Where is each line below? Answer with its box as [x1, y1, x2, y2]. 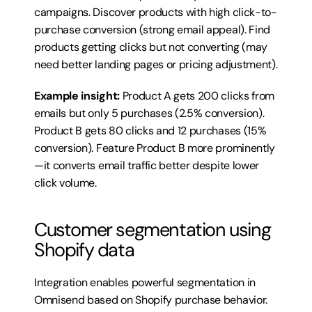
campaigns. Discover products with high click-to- [34, 5, 277, 19]
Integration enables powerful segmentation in [34, 275, 256, 290]
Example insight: [34, 88, 120, 103]
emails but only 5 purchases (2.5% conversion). [34, 106, 265, 120]
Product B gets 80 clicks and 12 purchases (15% [34, 123, 267, 138]
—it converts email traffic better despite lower [34, 158, 259, 173]
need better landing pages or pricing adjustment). [34, 57, 278, 72]
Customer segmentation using [34, 217, 271, 242]
